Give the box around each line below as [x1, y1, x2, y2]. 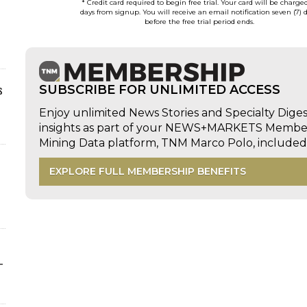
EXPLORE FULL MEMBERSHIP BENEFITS [49, 165, 247, 177]
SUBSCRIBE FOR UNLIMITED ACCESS [39, 82, 281, 97]
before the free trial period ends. [144, 17, 254, 26]
